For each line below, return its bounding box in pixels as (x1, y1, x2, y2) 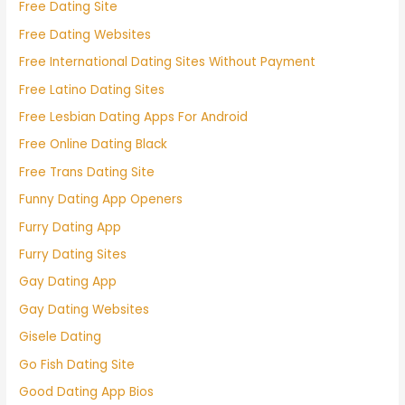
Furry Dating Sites (19, 246, 127, 264)
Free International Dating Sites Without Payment (19, 53, 316, 71)
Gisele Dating (19, 328, 102, 346)
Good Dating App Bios (19, 383, 155, 401)
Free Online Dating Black (19, 136, 168, 154)
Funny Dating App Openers (19, 191, 184, 209)
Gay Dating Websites (19, 300, 150, 318)
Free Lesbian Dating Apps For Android (19, 108, 249, 126)
